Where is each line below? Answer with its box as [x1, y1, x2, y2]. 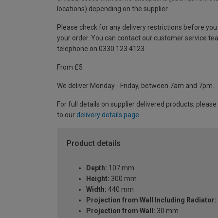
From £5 [57, 63, 83, 72]
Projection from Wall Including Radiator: [86, 196, 217, 204]
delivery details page [76, 111, 139, 119]
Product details [67, 139, 121, 148]
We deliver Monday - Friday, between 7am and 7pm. [57, 82, 214, 90]
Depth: [86, 163, 107, 172]
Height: [86, 174, 109, 182]
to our [57, 111, 76, 119]
